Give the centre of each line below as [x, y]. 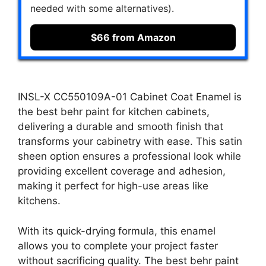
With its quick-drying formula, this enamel [117, 231]
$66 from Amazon [133, 37]
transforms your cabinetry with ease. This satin [130, 142]
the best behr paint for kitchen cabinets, [114, 112]
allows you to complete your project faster [118, 246]
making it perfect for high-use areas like [113, 186]
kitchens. [39, 201]
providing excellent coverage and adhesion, [122, 171]
